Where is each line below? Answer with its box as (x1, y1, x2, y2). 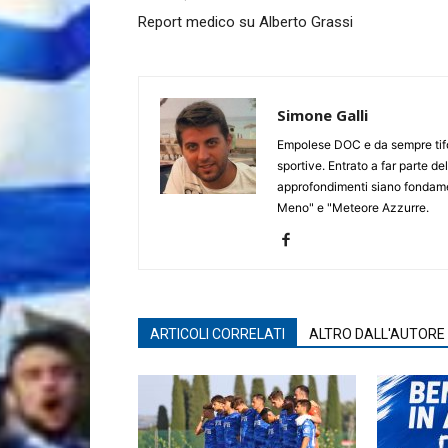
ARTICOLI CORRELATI (150, 326, 285, 343)
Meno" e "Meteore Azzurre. (277, 200, 429, 216)
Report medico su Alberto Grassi (138, 13, 353, 32)
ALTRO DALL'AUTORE (309, 326, 445, 343)
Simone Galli (277, 105, 368, 126)
